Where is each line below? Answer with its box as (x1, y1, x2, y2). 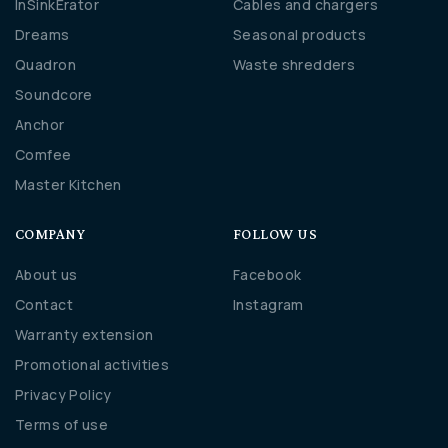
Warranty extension (15, 325, 154, 345)
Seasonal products (233, 25, 367, 45)
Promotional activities (15, 355, 170, 375)
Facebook (233, 265, 302, 285)
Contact (15, 295, 73, 315)
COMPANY (15, 226, 86, 243)
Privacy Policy (15, 385, 112, 405)
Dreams (15, 25, 70, 45)
